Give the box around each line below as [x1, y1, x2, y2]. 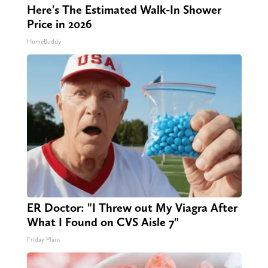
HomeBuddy [26, 38, 61, 46]
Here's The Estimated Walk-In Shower [26, 2, 221, 17]
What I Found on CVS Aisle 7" [26, 215, 179, 230]
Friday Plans [26, 236, 60, 244]
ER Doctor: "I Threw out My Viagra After [26, 200, 237, 215]
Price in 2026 [26, 17, 92, 32]
